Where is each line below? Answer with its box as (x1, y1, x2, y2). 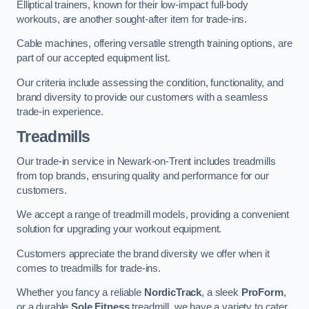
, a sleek (201, 287, 241, 299)
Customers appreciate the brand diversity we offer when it (17, 248, 270, 259)
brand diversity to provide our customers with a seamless (17, 91, 268, 103)
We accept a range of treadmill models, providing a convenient (17, 209, 290, 221)
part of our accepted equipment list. (17, 52, 170, 64)
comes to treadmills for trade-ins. (17, 262, 161, 274)
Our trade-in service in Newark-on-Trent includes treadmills (17, 155, 276, 167)
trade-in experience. (17, 106, 104, 117)
